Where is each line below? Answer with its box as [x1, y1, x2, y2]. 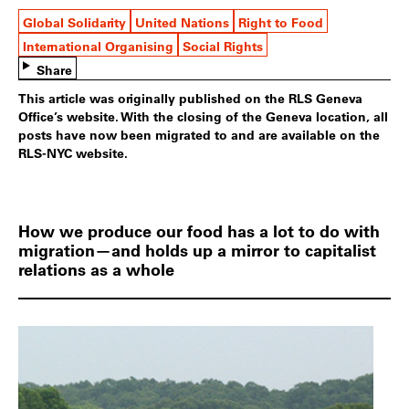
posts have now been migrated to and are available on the [18, 126, 380, 144]
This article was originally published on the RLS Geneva [18, 89, 362, 108]
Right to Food [238, 14, 323, 32]
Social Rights [183, 37, 263, 56]
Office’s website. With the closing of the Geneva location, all [18, 108, 388, 126]
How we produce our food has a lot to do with [18, 220, 380, 243]
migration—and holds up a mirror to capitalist [18, 239, 376, 262]
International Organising [23, 37, 173, 56]
